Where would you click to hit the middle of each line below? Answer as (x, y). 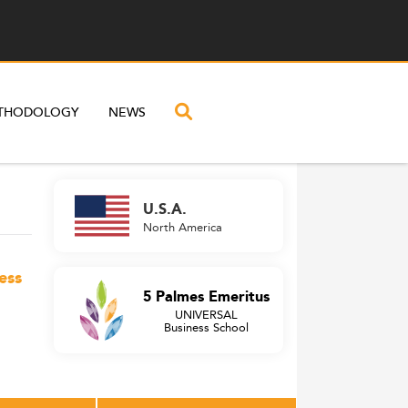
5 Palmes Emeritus (206, 297)
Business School (206, 327)
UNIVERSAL (206, 314)
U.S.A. (165, 209)
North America (183, 226)
